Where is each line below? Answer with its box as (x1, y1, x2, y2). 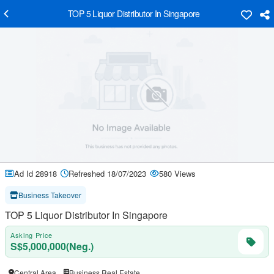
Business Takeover (51, 190, 81, 200)
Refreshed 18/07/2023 (68, 168, 146, 179)
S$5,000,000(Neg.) (10, 239, 94, 253)
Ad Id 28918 (14, 168, 57, 179)
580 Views (159, 168, 196, 179)
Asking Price (10, 230, 53, 240)
